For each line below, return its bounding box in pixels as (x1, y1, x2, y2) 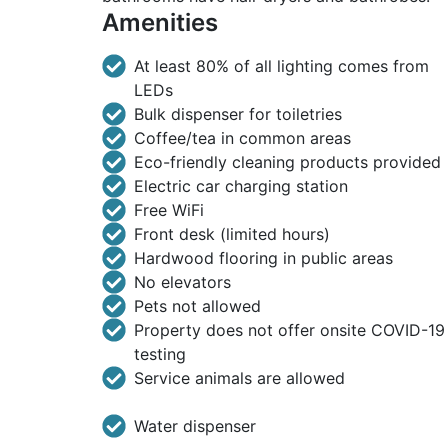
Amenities (102, 8, 218, 37)
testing (134, 344, 186, 364)
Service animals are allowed (134, 368, 345, 388)
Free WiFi (134, 200, 204, 220)
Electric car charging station (134, 176, 348, 196)
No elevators (134, 272, 231, 292)
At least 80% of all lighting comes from (134, 56, 429, 76)
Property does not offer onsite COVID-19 (134, 320, 445, 340)
